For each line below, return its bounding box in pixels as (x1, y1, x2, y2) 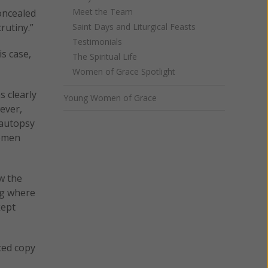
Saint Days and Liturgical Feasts (72, 21, 196, 32)
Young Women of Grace (63, 92, 157, 103)
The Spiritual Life (72, 51, 137, 62)
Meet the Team (72, 6, 133, 17)
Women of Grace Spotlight (72, 66, 175, 77)
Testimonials (72, 36, 122, 47)
